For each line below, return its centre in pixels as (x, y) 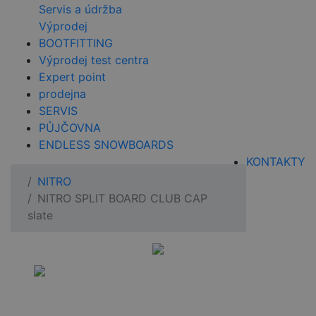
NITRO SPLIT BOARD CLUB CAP (122, 199)
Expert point (72, 77)
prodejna (62, 94)
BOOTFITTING (76, 43)
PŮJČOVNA (70, 128)
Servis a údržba (80, 10)
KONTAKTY (276, 162)
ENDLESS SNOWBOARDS (106, 145)
